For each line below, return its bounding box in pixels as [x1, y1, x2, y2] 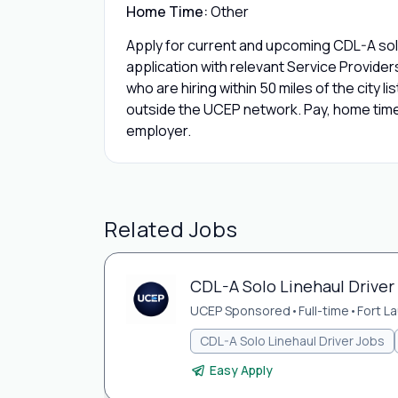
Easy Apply [210, 362, 273, 378]
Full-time [298, 302, 349, 319]
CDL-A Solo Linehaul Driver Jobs [200, 332, 385, 349]
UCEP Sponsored [190, 302, 291, 319]
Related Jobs [104, 214, 238, 243]
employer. [126, 121, 191, 140]
